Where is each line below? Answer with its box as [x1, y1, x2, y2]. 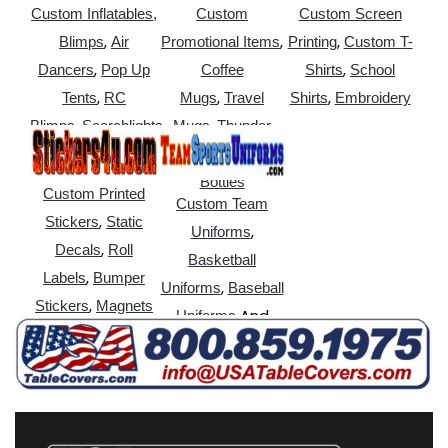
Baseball [227, 278, 284, 296]
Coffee [200, 60, 244, 78]
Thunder [217, 116, 272, 134]
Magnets [96, 296, 154, 314]
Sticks [179, 144, 221, 162]
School [350, 60, 396, 78]
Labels [43, 268, 87, 286]
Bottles [199, 172, 245, 190]
